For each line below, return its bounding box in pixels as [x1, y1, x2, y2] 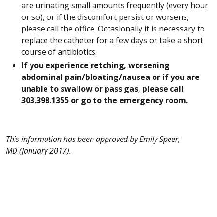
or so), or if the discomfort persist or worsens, [21, 11, 189, 22]
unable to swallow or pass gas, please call [21, 83, 184, 94]
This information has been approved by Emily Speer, [6, 133, 180, 144]
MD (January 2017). [6, 145, 71, 156]
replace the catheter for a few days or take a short [21, 34, 203, 46]
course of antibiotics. [21, 46, 97, 57]
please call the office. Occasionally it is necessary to [21, 23, 205, 34]
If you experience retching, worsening [21, 60, 170, 71]
